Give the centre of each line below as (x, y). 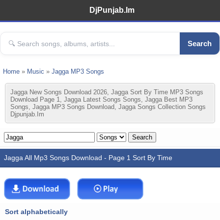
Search (200, 43)
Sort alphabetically (36, 212)
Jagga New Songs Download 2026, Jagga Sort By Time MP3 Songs (107, 92)
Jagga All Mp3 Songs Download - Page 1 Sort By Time (88, 158)
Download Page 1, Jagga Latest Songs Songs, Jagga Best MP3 (101, 99)
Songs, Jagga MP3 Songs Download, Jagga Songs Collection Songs (108, 107)
